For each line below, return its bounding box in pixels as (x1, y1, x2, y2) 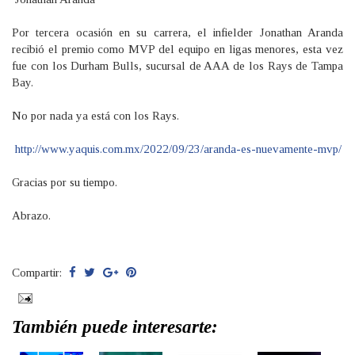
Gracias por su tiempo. (12, 176, 117, 189)
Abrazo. (12, 209, 51, 223)
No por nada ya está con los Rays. (12, 109, 179, 123)
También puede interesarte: (12, 317, 218, 338)
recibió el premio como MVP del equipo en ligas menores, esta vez (12, 43, 343, 56)
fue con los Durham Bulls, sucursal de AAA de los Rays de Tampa (12, 59, 343, 73)
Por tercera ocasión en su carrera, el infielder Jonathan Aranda (12, 26, 343, 40)
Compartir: (12, 266, 65, 280)
